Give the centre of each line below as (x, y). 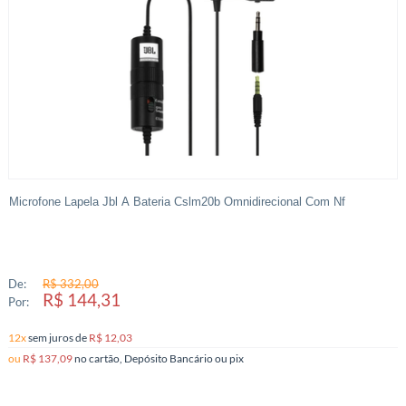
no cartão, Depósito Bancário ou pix (236, 358)
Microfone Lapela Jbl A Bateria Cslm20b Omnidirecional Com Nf (177, 202)
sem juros (51, 338)
